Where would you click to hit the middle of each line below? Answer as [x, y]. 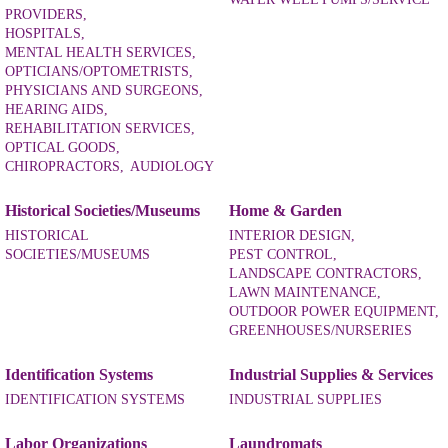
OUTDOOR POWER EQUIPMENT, [334, 311]
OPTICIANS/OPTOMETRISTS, [99, 72]
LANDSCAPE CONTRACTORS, [325, 273]
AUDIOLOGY [172, 167]
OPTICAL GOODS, [62, 148]
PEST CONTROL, [283, 254]
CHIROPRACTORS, [64, 167]
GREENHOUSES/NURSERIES [320, 330]
